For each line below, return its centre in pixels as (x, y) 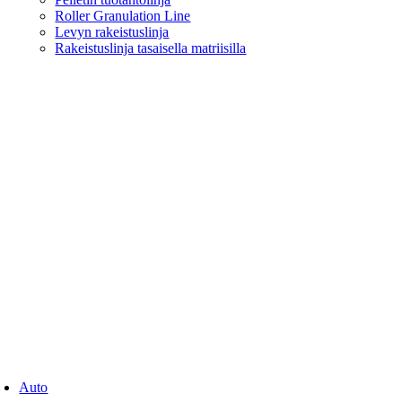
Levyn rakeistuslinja (112, 32)
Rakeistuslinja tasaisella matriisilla (151, 48)
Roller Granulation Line (123, 16)
